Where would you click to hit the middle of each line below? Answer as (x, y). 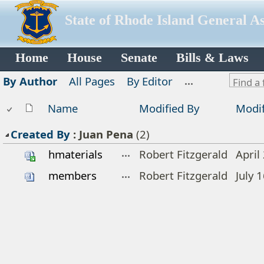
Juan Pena (106, 134)
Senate (139, 58)
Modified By (169, 108)
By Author (30, 81)
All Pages (92, 81)
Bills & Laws (212, 58)
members (72, 175)
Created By (40, 134)
